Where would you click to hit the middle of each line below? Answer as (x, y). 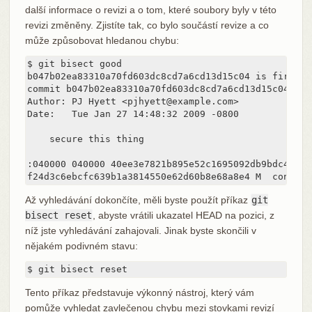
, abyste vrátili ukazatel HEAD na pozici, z (183, 215)
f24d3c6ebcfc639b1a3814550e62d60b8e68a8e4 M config (166, 176)
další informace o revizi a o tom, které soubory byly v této (150, 9)
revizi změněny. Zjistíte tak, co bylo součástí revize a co (147, 25)
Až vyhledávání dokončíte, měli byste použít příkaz (138, 200)
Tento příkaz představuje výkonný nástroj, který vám (139, 292)
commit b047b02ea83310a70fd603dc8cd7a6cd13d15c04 (158, 88)
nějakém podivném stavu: (81, 245)
